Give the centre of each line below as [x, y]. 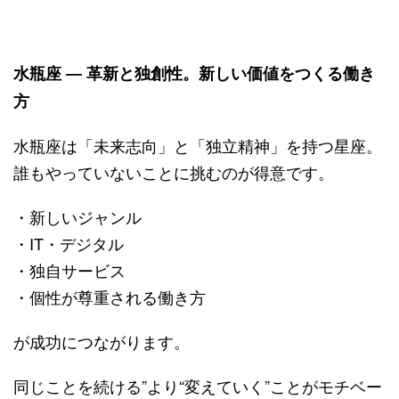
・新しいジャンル [77, 216]
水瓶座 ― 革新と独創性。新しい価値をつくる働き [194, 73]
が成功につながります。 [102, 341]
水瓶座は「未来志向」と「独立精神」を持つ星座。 [198, 145]
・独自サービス [69, 269]
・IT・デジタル [69, 243]
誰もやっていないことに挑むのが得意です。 [174, 171]
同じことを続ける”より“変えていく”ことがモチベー [198, 385]
